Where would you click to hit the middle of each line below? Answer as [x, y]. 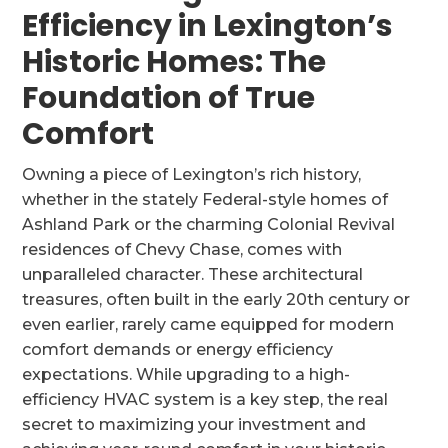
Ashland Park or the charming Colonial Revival [209, 224]
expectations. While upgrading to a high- [186, 374]
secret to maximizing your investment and [194, 424]
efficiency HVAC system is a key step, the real [205, 399]
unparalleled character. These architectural [193, 274]
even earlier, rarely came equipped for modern [208, 324]
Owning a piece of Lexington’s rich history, [192, 174]
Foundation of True [169, 98]
